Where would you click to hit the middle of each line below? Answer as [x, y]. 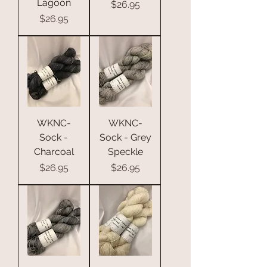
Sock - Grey [125, 137]
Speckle [125, 151]
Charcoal [54, 151]
